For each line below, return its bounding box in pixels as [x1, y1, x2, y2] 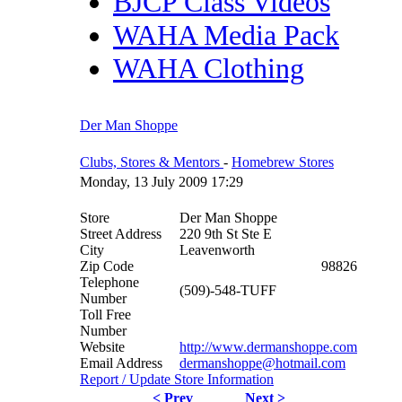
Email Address [80, 354, 162, 371]
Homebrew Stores [232, 153, 334, 170]
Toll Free [80, 306, 131, 322]
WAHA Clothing [113, 51, 304, 84]
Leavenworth [179, 241, 255, 258]
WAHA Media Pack [113, 18, 339, 51]
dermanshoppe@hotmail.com [179, 354, 345, 371]
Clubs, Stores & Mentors [80, 153, 223, 170]
